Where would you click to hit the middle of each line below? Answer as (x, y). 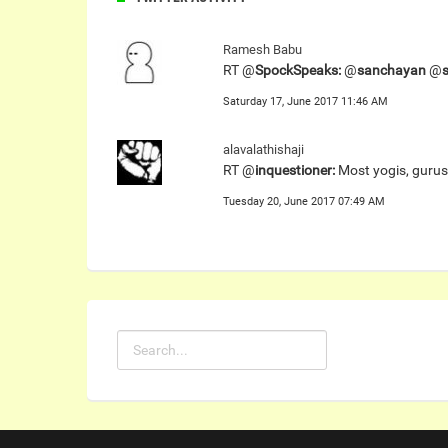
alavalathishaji (263, 149)
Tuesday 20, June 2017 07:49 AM (304, 201)
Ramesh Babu (262, 49)
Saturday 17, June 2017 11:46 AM (305, 101)
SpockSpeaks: (298, 70)
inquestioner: (295, 170)
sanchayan (391, 70)
